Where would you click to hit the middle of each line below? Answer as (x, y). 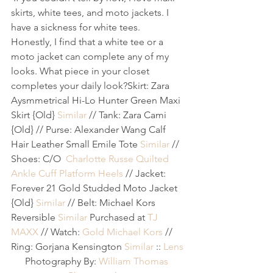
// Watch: (60, 232)
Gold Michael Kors (122, 232)
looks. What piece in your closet (81, 71)
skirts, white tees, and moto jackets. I (91, 13)
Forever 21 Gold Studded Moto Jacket (95, 188)
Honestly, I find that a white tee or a (88, 42)
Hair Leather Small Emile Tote (76, 144)
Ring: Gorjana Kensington (68, 247)
